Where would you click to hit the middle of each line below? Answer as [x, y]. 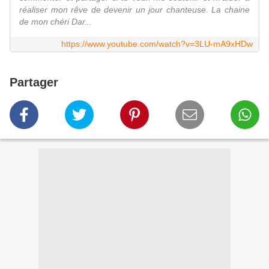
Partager [34, 83]
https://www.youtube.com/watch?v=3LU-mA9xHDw [157, 44]
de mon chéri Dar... [56, 22]
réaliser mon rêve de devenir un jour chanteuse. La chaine [134, 10]
